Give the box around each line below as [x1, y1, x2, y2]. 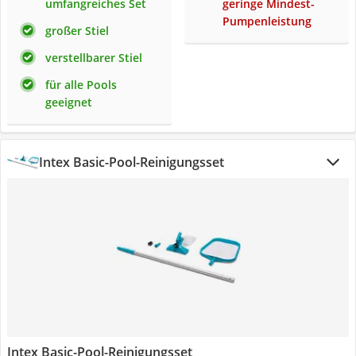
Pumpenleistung [222, 14, 311, 29]
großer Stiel [45, 23, 109, 38]
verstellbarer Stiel [45, 50, 142, 65]
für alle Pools [45, 77, 117, 92]
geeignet [45, 95, 92, 110]
